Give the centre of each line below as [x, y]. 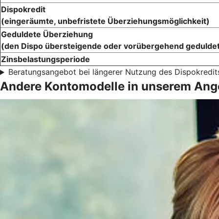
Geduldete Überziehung [47, 34]
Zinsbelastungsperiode [45, 59]
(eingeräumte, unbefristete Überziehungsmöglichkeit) [105, 21]
